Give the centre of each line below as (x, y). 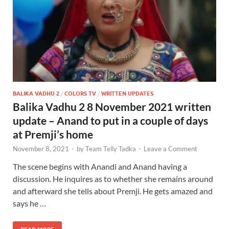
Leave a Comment (170, 149)
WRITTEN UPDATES (127, 94)
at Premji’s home (53, 134)
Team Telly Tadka (111, 149)
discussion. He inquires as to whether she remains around (113, 179)
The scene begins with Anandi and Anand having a (100, 167)
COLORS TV (80, 94)
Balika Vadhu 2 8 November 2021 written (112, 107)
